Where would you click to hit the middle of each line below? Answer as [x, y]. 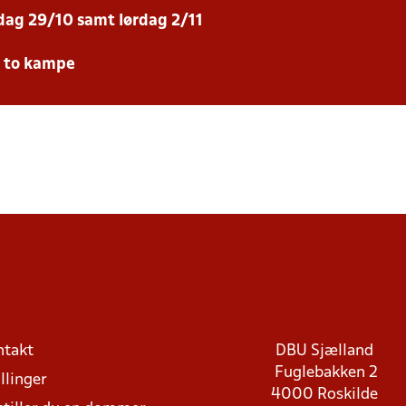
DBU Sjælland [326, 351]
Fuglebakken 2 [326, 373]
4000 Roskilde [326, 395]
